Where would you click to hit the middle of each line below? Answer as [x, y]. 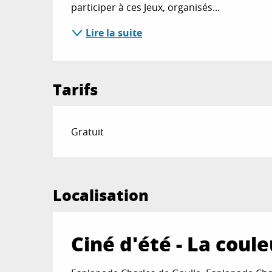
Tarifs [76, 89]
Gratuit [88, 132]
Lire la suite [114, 33]
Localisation [101, 195]
